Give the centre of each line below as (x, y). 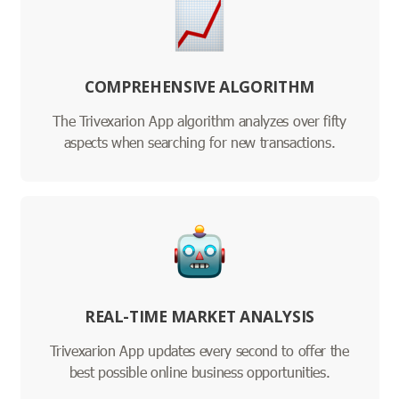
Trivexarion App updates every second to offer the (199, 351)
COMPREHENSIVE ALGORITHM (199, 87)
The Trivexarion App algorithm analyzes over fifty (199, 121)
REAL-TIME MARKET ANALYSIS (199, 317)
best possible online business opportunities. (199, 372)
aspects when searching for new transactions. (199, 142)
